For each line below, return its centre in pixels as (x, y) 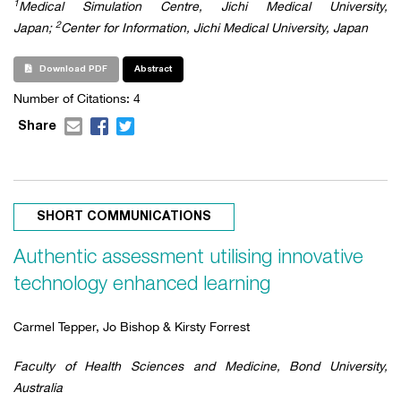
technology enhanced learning (142, 284)
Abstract (153, 69)
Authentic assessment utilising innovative (188, 257)
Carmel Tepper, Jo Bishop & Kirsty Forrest (132, 326)
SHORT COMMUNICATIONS (124, 217)
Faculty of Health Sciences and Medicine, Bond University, (200, 366)
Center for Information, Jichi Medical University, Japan (214, 27)
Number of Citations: (73, 98)
